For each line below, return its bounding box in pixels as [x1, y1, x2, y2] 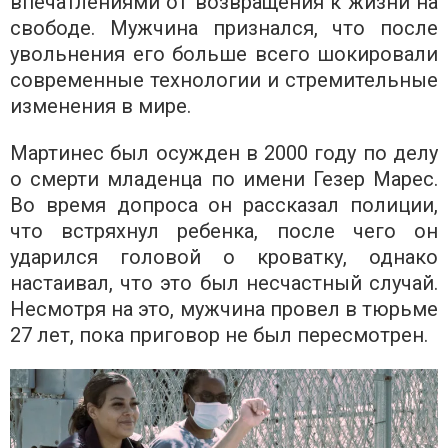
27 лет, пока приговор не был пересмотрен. [10, 322, 428, 347]
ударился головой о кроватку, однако [10, 244, 438, 269]
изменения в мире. [10, 93, 191, 118]
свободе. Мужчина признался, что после [10, 15, 438, 40]
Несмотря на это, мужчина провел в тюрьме [10, 296, 438, 321]
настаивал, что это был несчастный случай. [10, 270, 438, 295]
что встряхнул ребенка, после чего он [10, 218, 438, 243]
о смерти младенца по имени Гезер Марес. [10, 166, 438, 191]
